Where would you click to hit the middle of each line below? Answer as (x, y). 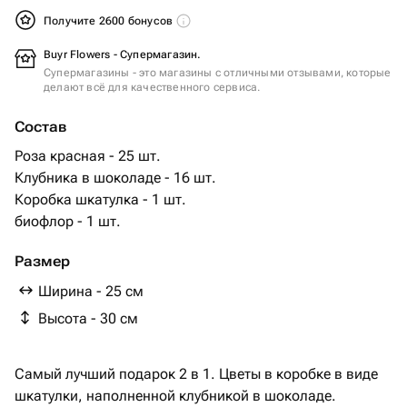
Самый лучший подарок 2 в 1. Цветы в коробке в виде (196, 374)
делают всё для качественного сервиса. (152, 87)
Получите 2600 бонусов (110, 21)
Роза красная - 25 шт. (88, 156)
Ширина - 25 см (91, 291)
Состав (40, 127)
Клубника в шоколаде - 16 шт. (115, 178)
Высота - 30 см (88, 318)
